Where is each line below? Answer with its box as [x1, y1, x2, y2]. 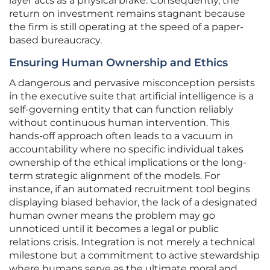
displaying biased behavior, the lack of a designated [9, 196, 257, 209]
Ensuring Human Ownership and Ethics [9, 56, 228, 70]
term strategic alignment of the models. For [9, 170, 220, 182]
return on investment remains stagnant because [9, 8, 245, 20]
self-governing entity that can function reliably [9, 104, 233, 116]
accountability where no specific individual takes [9, 143, 243, 155]
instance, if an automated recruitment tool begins [9, 183, 250, 195]
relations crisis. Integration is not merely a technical [9, 236, 255, 248]
